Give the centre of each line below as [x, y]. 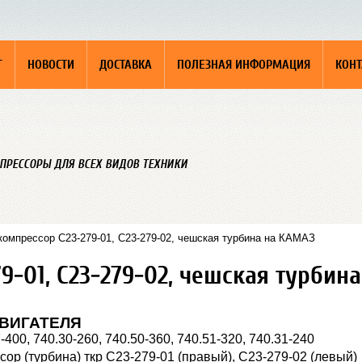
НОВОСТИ [51, 65]
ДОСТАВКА [126, 65]
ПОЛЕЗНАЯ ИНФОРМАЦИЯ [244, 65]
